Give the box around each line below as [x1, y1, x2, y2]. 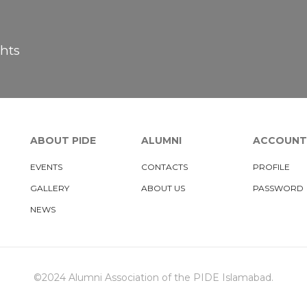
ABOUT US [141, 182, 186, 193]
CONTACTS [141, 161, 188, 172]
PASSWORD [252, 182, 304, 193]
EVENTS [30, 161, 62, 172]
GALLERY [30, 182, 69, 193]
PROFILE [252, 161, 290, 172]
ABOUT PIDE [30, 134, 96, 147]
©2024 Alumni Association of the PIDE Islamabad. [34, 271, 273, 284]
